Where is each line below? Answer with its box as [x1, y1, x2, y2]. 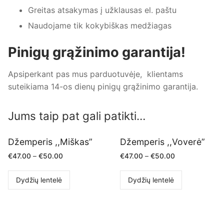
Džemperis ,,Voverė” [120, 136, 205, 147]
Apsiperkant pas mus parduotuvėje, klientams [8, 68, 183, 79]
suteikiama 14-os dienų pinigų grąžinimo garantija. [8, 81, 198, 91]
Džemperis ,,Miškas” [8, 136, 92, 147]
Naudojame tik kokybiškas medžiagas [28, 20, 171, 30]
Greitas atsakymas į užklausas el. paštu [28, 4, 176, 15]
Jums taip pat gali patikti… [8, 108, 145, 122]
